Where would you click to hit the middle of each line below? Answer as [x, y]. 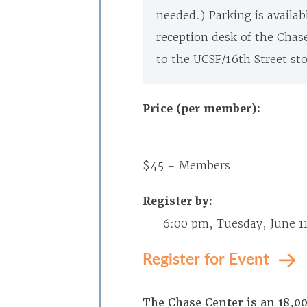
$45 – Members [186, 165]
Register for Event [208, 258]
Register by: [177, 201]
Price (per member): [201, 109]
